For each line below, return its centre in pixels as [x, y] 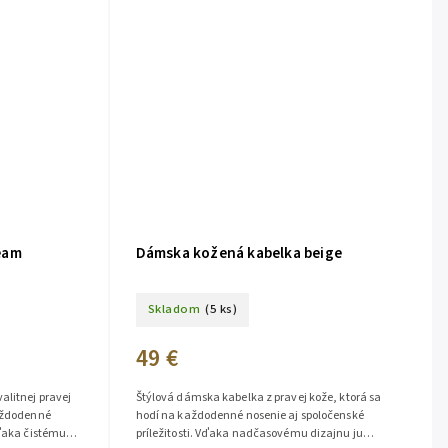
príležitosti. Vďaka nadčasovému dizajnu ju [249, 433]
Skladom [174, 309]
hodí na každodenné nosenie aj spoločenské [249, 415]
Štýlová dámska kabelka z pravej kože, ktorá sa [258, 397]
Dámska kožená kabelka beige [239, 252]
